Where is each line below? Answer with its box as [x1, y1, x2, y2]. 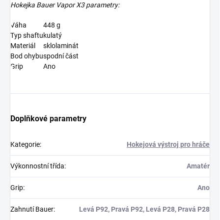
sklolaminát [43, 42, 79, 50]
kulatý [43, 31, 62, 40]
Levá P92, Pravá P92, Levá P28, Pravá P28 [79, 205, 210, 214]
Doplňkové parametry [10, 114, 86, 124]
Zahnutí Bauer [10, 205, 54, 214]
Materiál [10, 42, 35, 50]
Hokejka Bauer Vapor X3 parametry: [10, 1, 119, 9]
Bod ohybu [10, 52, 43, 60]
